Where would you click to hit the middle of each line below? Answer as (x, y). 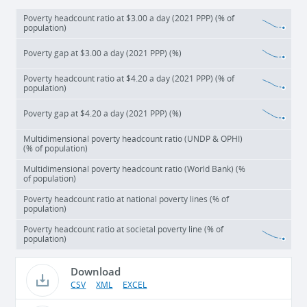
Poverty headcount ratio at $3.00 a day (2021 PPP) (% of (129, 19)
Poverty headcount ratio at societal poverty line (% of (124, 230)
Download (96, 271)
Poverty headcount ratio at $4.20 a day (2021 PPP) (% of (129, 79)
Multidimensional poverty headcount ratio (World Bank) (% (135, 169)
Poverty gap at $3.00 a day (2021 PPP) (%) (103, 53)
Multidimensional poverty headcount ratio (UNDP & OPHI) (133, 139)
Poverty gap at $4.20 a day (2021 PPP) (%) (103, 114)
